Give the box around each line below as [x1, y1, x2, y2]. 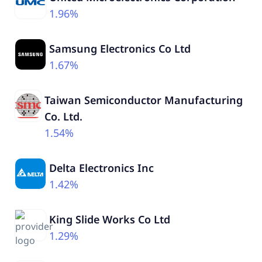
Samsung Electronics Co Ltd [49, 41, 191, 56]
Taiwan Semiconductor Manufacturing [44, 92, 243, 107]
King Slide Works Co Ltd [49, 212, 170, 226]
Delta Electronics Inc [49, 160, 154, 175]
